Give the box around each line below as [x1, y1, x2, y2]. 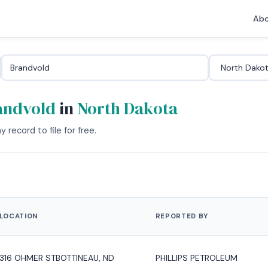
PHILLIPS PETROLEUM [155, 252, 237, 263]
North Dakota [77, 97, 178, 120]
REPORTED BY [155, 211, 209, 221]
